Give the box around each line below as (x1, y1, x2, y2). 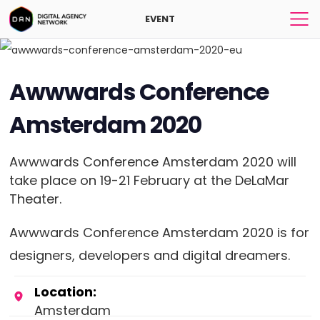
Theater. (9, 190, 61, 209)
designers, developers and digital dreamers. (9, 246, 290, 265)
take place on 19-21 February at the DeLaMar (9, 171, 289, 190)
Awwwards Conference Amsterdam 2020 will (9, 153, 296, 171)
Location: (34, 283, 96, 301)
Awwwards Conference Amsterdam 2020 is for (9, 224, 309, 242)
